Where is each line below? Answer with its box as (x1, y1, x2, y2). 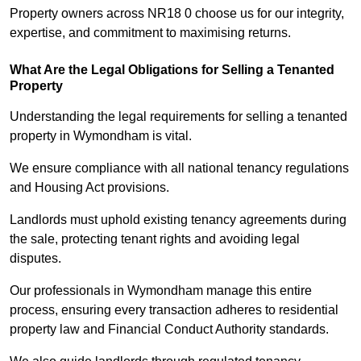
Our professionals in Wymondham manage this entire (10, 284, 312, 298)
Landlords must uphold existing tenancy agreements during (10, 213, 346, 227)
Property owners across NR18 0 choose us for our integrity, (10, 6, 344, 21)
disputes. (10, 251, 61, 266)
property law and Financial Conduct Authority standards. (10, 322, 329, 337)
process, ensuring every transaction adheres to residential (10, 303, 338, 317)
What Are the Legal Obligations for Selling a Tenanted (10, 63, 334, 77)
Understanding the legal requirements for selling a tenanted (10, 110, 347, 124)
